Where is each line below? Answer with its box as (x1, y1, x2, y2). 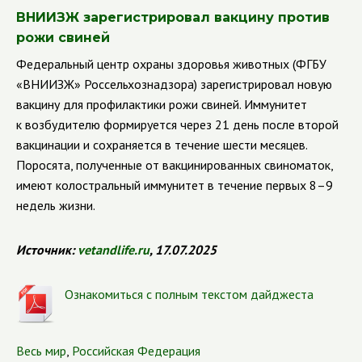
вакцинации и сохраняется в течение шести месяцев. (16, 137, 307, 153)
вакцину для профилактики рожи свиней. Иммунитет (16, 96, 307, 112)
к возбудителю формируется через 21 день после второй (16, 116, 339, 133)
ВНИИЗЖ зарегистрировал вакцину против (16, 10, 330, 25)
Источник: (16, 242, 78, 258)
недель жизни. (16, 197, 95, 213)
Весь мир (16, 343, 66, 359)
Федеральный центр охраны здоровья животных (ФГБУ (16, 56, 326, 72)
